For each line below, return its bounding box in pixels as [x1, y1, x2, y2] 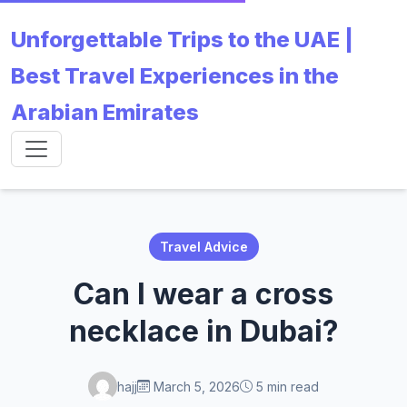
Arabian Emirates [11, 99, 199, 125]
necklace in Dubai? [68, 313, 339, 349]
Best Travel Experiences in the [11, 63, 339, 89]
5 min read [253, 378, 319, 394]
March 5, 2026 [150, 378, 240, 394]
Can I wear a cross [74, 276, 333, 312]
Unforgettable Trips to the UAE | [11, 26, 353, 53]
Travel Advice [159, 239, 248, 254]
